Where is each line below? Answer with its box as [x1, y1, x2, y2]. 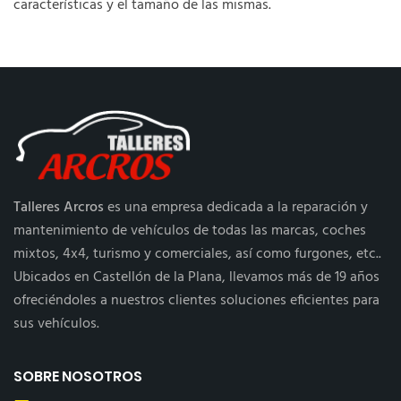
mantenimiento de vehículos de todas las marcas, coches [13, 219, 366, 243]
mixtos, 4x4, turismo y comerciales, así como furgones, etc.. [13, 243, 381, 266]
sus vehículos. [13, 312, 99, 336]
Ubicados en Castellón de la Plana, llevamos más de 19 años [13, 266, 380, 289]
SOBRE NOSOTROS [13, 366, 142, 387]
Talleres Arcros [13, 196, 104, 219]
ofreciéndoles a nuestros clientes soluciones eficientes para [13, 289, 380, 312]
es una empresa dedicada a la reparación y [104, 196, 368, 219]
